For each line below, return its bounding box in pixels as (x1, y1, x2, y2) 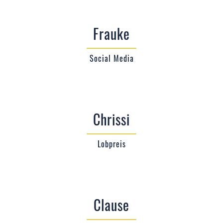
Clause (94, 195, 129, 215)
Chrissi (93, 109, 130, 129)
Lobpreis (97, 138, 126, 150)
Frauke (93, 23, 130, 44)
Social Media (89, 52, 134, 64)
